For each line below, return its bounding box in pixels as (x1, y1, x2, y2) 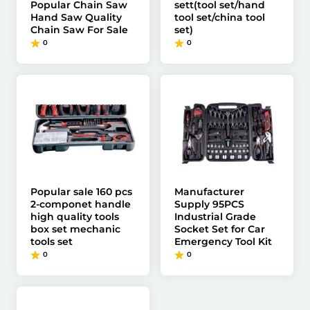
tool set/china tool (174, 11, 265, 24)
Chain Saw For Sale (30, 24, 128, 36)
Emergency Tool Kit (174, 235, 272, 248)
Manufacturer (174, 185, 244, 198)
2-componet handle (30, 198, 131, 210)
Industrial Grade (174, 210, 256, 223)
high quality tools (30, 210, 119, 223)
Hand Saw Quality (30, 11, 122, 24)
